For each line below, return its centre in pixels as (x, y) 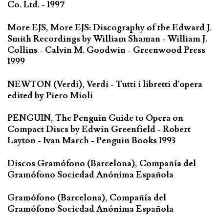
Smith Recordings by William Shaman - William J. (107, 39)
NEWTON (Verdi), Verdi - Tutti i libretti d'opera (105, 84)
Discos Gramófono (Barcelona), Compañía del (102, 164)
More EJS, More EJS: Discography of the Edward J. (109, 27)
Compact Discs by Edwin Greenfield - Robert (99, 130)
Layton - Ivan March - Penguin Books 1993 (91, 141)
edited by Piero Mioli (50, 95)
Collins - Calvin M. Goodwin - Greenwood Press (106, 50)
